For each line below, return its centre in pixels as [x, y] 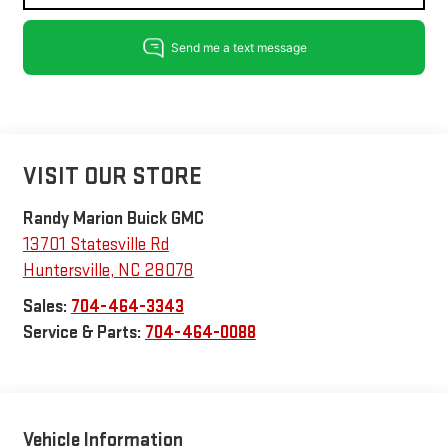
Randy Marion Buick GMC [113, 218]
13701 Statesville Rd [95, 244]
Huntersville [66, 270]
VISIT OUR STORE [112, 176]
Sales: [46, 306]
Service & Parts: [83, 332]
